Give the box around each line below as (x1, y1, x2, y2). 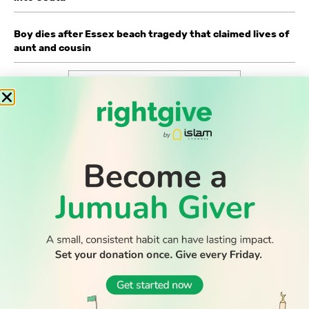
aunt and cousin (14, 41, 91, 54)
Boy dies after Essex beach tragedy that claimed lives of (14, 28, 289, 41)
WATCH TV (239, 277, 283, 288)
